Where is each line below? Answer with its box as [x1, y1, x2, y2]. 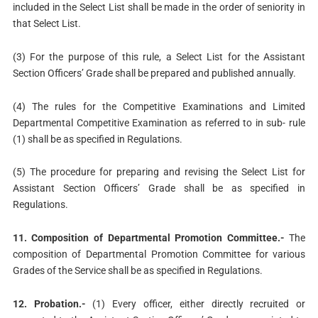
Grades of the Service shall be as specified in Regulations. [12, 265, 263, 277]
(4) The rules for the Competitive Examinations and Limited [12, 100, 306, 112]
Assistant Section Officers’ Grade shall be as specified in [12, 182, 306, 194]
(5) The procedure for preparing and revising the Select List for [12, 166, 306, 178]
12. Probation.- [12, 298, 86, 310]
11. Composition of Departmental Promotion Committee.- [12, 232, 285, 244]
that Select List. [12, 18, 81, 30]
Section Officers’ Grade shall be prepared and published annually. [12, 67, 296, 79]
